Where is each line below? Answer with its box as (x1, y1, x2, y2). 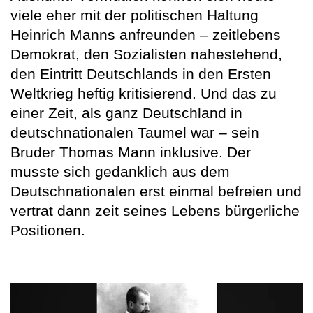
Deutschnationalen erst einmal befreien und (10, 182, 302, 199)
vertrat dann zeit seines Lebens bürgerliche (10, 202, 300, 219)
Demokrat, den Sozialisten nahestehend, (10, 45, 282, 62)
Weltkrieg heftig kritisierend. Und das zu (10, 85, 277, 101)
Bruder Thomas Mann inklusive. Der (10, 143, 251, 160)
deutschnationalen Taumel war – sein (10, 124, 259, 140)
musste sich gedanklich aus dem (10, 163, 230, 180)
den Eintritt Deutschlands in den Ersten (10, 65, 271, 82)
